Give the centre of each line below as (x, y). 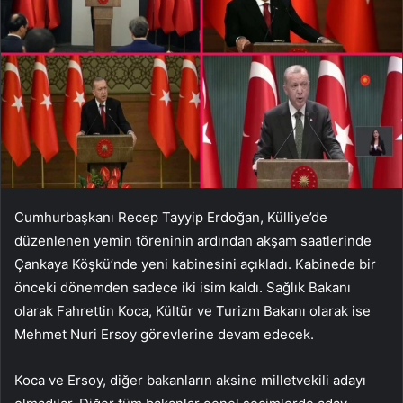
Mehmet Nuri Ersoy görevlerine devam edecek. (164, 334)
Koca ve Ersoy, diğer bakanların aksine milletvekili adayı (190, 380)
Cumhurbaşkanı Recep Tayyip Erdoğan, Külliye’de (171, 217)
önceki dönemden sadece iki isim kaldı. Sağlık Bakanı (183, 287)
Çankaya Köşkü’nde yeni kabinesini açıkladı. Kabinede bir (195, 264)
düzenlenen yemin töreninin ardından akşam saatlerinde (193, 240)
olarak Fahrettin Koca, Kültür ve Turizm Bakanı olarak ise (193, 310)
